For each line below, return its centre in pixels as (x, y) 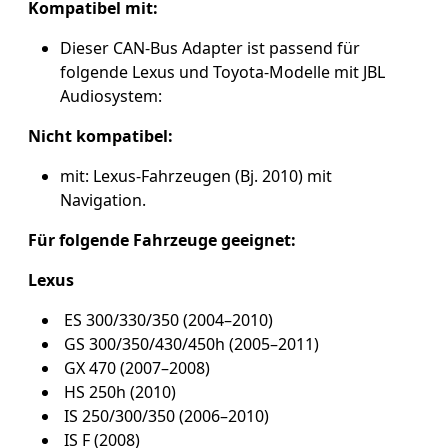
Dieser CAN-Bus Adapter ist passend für (210, 47)
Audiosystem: (111, 95)
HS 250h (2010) (118, 391)
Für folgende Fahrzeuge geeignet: (162, 239)
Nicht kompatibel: (100, 135)
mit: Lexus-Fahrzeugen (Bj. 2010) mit (196, 175)
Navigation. (103, 199)
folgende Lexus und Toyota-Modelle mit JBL (222, 71)
